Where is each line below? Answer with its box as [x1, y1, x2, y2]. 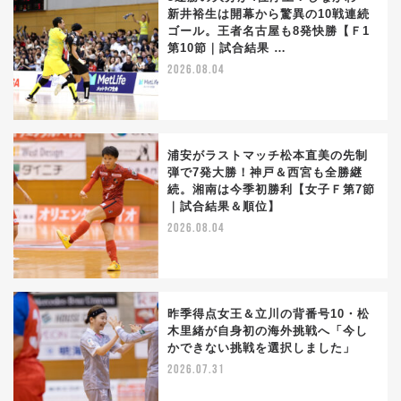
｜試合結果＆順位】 [167, 199, 280, 213]
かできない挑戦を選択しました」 [167, 340, 355, 354]
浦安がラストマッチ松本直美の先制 [167, 148, 368, 162]
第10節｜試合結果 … [167, 40, 286, 55]
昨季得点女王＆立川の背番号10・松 [167, 306, 370, 320]
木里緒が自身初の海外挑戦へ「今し [167, 323, 368, 337]
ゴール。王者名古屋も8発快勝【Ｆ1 [167, 23, 370, 38]
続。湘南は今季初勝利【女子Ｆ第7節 [167, 182, 375, 196]
